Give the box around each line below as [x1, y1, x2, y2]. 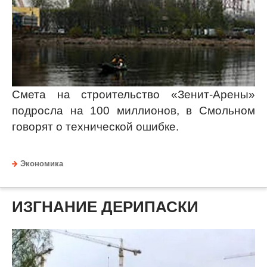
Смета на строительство [12, 88, 171, 101]
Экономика [20, 160, 63, 169]
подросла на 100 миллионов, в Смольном [12, 104, 255, 117]
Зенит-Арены [178, 88, 249, 101]
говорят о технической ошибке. [12, 120, 179, 133]
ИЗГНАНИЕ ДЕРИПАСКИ [12, 198, 198, 216]
